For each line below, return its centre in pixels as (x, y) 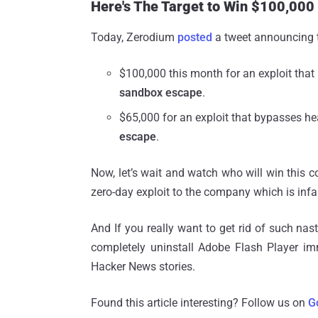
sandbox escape (161, 92)
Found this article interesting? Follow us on (199, 302)
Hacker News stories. (143, 266)
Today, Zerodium (134, 37)
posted (195, 37)
